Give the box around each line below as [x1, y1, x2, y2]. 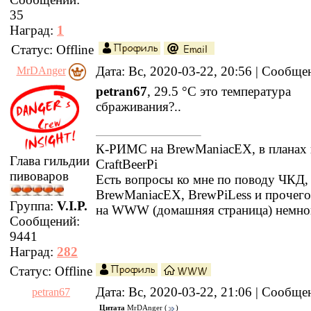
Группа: [10, 199, 57, 214]
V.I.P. [57, 199, 87, 214]
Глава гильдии [10, 153, 90, 169]
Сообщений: [10, 214, 80, 229]
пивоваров [10, 169, 69, 184]
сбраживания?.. [96, 99, 181, 114]
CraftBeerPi [96, 157, 158, 171]
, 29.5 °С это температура [147, 84, 291, 99]
